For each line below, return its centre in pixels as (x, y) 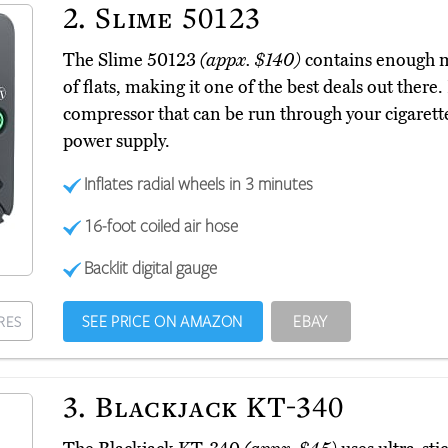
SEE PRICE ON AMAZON (162, 321)
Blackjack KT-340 (215, 406)
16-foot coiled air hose (161, 225)
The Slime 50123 (131, 60)
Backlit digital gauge (151, 267)
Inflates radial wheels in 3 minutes (199, 183)
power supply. (116, 141)
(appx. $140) (250, 60)
